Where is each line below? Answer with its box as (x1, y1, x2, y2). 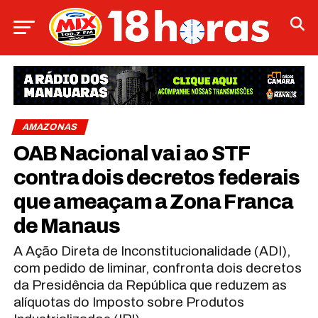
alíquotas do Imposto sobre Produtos (13, 294, 244, 309)
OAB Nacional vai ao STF (13, 142, 250, 165)
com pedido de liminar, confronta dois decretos (13, 260, 302, 275)
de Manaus (13, 214, 121, 237)
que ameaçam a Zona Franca (13, 190, 294, 213)
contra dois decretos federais (13, 166, 300, 189)
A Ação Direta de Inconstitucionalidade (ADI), (13, 243, 291, 258)
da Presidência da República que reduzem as (13, 277, 287, 292)
